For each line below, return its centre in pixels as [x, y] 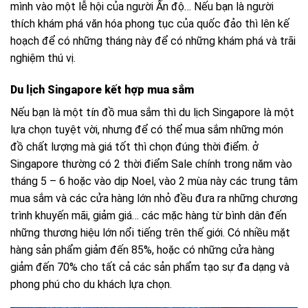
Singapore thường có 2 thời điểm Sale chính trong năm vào [151, 164]
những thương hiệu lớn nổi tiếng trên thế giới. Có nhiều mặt [150, 232]
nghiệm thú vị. [43, 58]
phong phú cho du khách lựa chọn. [91, 284]
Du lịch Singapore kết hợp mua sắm [102, 89]
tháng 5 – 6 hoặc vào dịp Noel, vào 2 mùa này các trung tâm [154, 181]
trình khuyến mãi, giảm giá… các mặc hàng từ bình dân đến [148, 215]
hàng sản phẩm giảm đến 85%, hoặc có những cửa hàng [142, 250]
